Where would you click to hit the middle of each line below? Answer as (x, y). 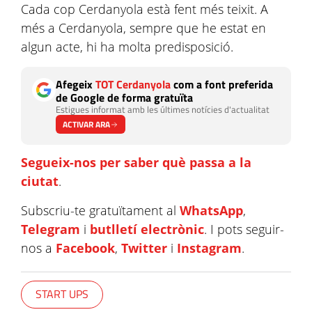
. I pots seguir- (244, 229)
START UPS (62, 294)
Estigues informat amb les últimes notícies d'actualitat (163, 109)
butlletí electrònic (147, 229)
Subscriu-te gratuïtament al (100, 210)
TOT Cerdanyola (133, 84)
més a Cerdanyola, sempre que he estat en (143, 28)
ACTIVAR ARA (86, 124)
